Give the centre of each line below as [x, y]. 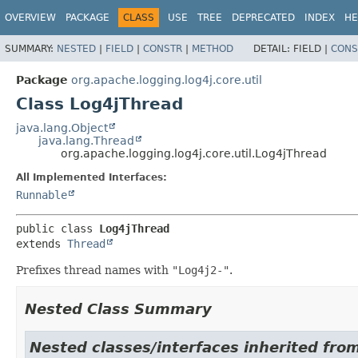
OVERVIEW [30, 18]
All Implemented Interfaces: [91, 177]
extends [42, 243]
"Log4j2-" [201, 270]
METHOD [213, 48]
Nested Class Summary [118, 308]
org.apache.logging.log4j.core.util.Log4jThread [194, 153]
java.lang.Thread [86, 140]
